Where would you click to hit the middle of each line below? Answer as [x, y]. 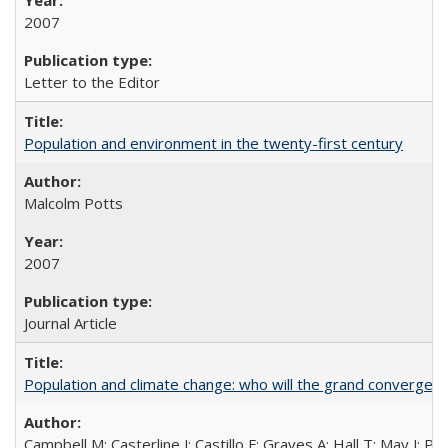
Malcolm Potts [73, 203]
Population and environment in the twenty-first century [213, 143]
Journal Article [70, 323]
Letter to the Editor [92, 82]
